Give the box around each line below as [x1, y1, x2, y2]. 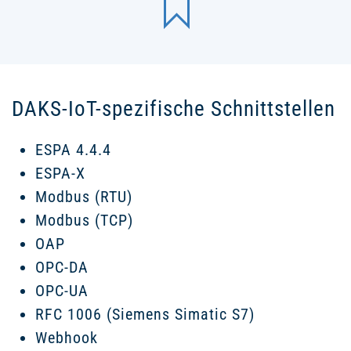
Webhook [35, 327, 98, 347]
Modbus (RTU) [35, 186, 132, 206]
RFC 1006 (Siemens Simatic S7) [35, 304, 255, 324]
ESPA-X [35, 163, 85, 183]
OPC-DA [35, 257, 89, 277]
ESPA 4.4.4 [35, 139, 111, 159]
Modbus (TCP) [35, 210, 133, 230]
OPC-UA [35, 280, 89, 300]
